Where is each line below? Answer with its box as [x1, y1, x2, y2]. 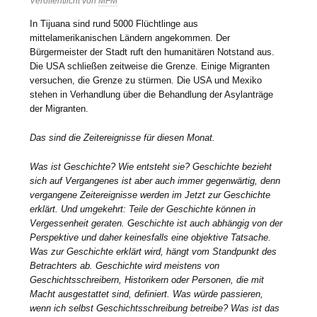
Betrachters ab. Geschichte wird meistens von [30, 260, 220, 272]
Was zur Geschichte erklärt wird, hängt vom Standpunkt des [30, 246, 277, 258]
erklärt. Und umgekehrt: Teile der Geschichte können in [30, 204, 256, 215]
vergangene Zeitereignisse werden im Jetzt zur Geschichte [30, 190, 271, 201]
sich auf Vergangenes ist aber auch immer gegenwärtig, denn [30, 175, 281, 187]
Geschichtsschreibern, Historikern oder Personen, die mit [30, 275, 265, 286]
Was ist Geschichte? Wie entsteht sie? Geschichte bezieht [30, 161, 272, 173]
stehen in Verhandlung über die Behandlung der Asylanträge [30, 89, 274, 100]
